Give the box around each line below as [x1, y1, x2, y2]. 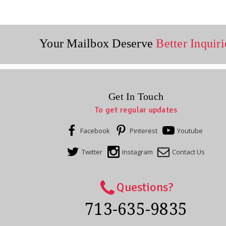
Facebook [80, 126, 110, 135]
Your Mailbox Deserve [39, 37, 153, 50]
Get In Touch [108, 90, 163, 102]
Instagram [122, 147, 153, 156]
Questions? [117, 179, 174, 195]
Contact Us [172, 147, 205, 156]
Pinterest [130, 126, 157, 135]
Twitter [81, 147, 102, 156]
